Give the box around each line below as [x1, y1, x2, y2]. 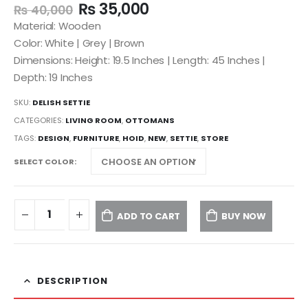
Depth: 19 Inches [14, 69, 93, 85]
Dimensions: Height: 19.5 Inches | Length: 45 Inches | [14, 52, 266, 67]
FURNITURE [73, 132, 119, 144]
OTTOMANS [125, 114, 175, 126]
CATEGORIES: [14, 114, 65, 126]
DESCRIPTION [37, 274, 108, 288]
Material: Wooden [14, 18, 101, 33]
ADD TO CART [117, 209, 181, 223]
